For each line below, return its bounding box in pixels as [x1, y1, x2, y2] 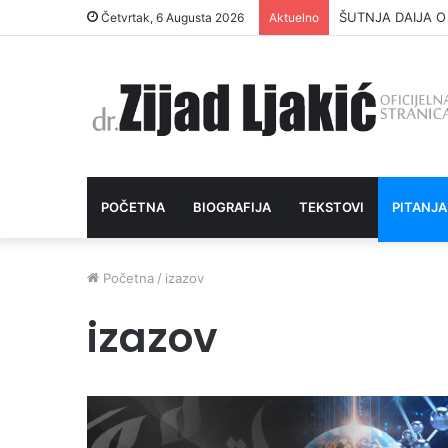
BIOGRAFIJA [193, 198, 271, 215]
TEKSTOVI [299, 198, 364, 215]
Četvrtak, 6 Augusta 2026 [98, 10, 244, 25]
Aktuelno [269, 10, 319, 25]
